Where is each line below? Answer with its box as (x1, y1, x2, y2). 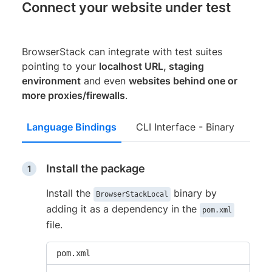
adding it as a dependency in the (46, 202, 200, 215)
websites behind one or (129, 74, 237, 87)
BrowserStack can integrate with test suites (22, 45, 222, 58)
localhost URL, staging (99, 59, 204, 72)
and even (81, 74, 129, 87)
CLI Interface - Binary (136, 120, 234, 133)
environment (22, 74, 81, 87)
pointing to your (22, 59, 99, 72)
